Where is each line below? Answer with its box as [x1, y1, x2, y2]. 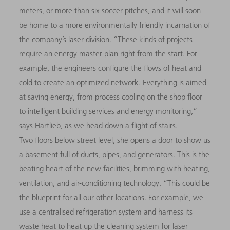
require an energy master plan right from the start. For [19, 48, 198, 59]
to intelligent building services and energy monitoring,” [19, 106, 198, 116]
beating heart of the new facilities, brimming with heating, [19, 163, 210, 174]
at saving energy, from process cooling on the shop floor [19, 91, 203, 102]
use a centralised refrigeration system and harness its [19, 206, 193, 217]
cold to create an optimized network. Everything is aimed [19, 77, 207, 87]
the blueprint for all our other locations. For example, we [19, 192, 204, 202]
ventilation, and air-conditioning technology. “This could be [19, 178, 210, 188]
